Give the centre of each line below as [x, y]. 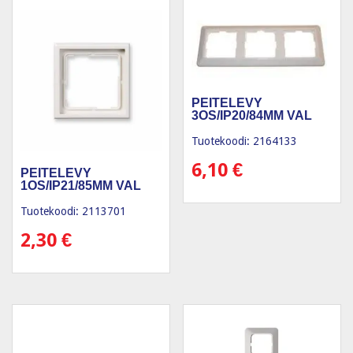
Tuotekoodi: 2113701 [73, 212]
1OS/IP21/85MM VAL [81, 186]
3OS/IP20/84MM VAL [252, 115]
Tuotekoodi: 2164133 [245, 141]
